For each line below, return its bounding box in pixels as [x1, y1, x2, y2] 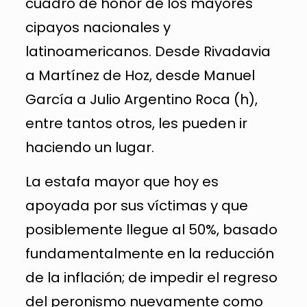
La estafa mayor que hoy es [25, 171, 219, 191]
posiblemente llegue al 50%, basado [25, 219, 278, 239]
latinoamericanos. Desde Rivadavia [25, 41, 271, 61]
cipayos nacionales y [25, 17, 171, 37]
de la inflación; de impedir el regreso [25, 267, 278, 287]
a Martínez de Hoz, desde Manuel [25, 65, 255, 85]
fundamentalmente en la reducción [25, 243, 274, 263]
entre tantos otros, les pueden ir [25, 113, 247, 133]
